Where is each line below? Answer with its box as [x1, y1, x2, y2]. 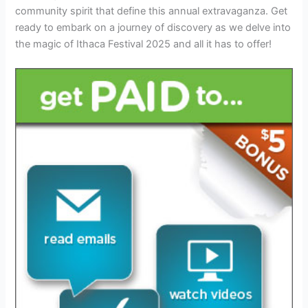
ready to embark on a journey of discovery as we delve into [15, 21, 291, 34]
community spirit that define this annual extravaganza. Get [15, 4, 288, 17]
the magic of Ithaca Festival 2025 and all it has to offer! [15, 37, 272, 50]
